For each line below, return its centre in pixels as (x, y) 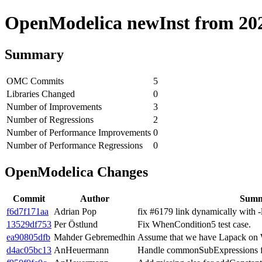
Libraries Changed (41, 94)
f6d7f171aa (27, 211)
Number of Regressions (50, 119)
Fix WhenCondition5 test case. (194, 224)
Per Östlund (76, 224)
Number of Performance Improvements (79, 132)
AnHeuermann (81, 250)
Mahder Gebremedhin (94, 237)
